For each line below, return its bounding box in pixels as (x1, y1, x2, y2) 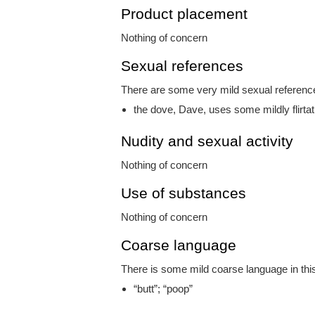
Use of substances (121, 184, 246, 201)
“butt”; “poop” (134, 282, 193, 295)
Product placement (121, 5, 247, 22)
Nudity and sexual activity (121, 132, 293, 149)
